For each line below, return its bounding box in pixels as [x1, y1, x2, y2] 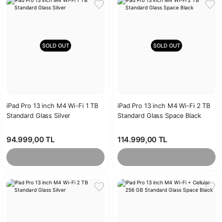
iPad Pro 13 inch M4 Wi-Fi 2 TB [117, 102, 211, 110]
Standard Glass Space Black [117, 111, 201, 119]
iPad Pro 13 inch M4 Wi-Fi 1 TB [6, 102, 99, 110]
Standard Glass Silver [6, 111, 71, 119]
